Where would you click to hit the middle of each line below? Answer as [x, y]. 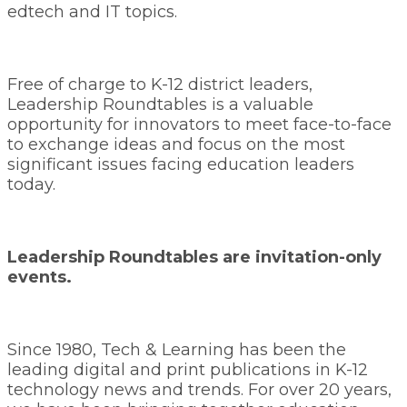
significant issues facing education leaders [181, 164]
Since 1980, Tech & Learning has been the [177, 350]
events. [40, 277]
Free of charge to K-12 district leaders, [160, 84]
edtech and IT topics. [92, 12]
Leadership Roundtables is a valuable [160, 104]
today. [31, 184]
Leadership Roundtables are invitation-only [194, 257]
